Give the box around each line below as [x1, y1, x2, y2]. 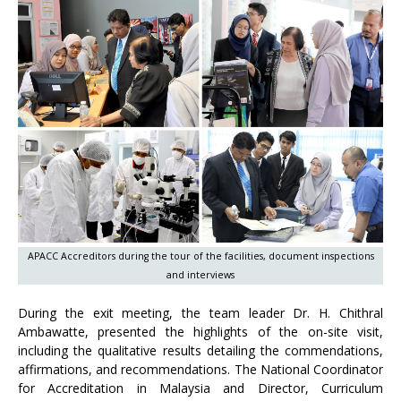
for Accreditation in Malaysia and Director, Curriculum [18, 380, 383, 397]
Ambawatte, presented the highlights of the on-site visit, [18, 323, 383, 341]
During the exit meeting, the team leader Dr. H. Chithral [18, 304, 383, 322]
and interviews [166, 269, 235, 282]
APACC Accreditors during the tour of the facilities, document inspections [27, 250, 374, 263]
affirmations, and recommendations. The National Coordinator [18, 361, 383, 379]
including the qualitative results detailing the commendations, [18, 342, 383, 360]
